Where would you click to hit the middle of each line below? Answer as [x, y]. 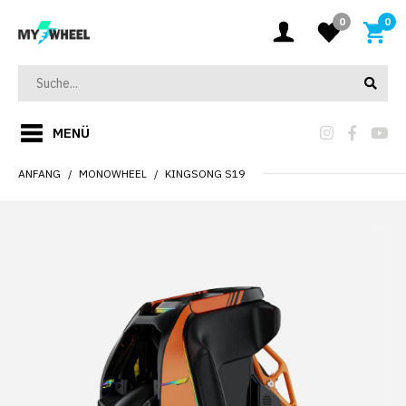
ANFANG [39, 174]
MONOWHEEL [113, 174]
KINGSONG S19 [205, 174]
